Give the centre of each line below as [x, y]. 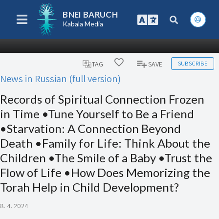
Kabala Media [83, 24]
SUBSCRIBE [192, 63]
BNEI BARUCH [90, 14]
